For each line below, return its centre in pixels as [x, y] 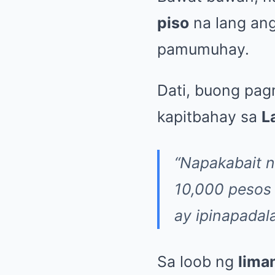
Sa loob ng [198, 261]
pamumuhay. [203, 49]
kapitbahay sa [209, 117]
